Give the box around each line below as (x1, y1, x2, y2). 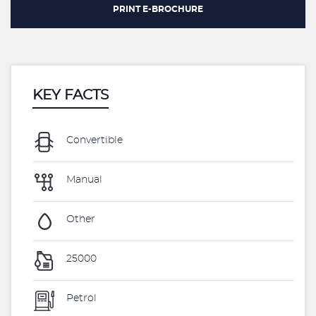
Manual (63, 175, 102, 186)
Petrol (63, 293, 97, 304)
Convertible (63, 135, 123, 146)
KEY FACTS (32, 88, 109, 102)
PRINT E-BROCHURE (113, 5, 203, 13)
